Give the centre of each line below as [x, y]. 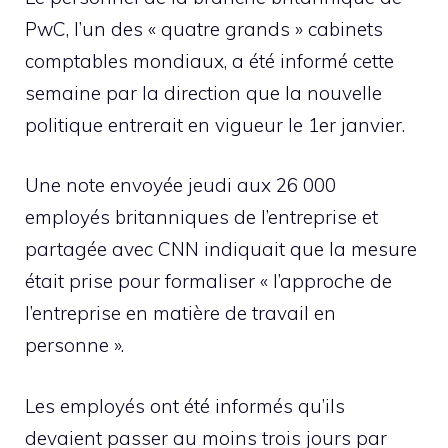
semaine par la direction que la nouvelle [203, 92]
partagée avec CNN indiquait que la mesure [221, 249]
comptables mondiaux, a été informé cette [209, 60]
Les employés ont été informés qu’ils [185, 405]
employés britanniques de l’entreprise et [201, 217]
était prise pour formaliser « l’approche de [208, 281]
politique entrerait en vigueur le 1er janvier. [215, 124]
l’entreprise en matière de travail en [180, 313]
